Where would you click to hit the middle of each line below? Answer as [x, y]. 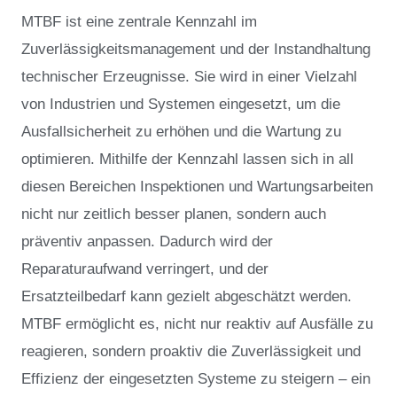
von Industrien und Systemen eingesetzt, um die [181, 105]
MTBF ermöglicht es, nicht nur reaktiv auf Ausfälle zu [197, 324]
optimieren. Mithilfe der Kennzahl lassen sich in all [187, 160]
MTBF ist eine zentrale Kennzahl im [139, 22]
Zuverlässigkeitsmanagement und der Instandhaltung [196, 50]
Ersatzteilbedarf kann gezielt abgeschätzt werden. [189, 297]
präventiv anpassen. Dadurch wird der [147, 242]
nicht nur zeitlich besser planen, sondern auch [174, 214]
